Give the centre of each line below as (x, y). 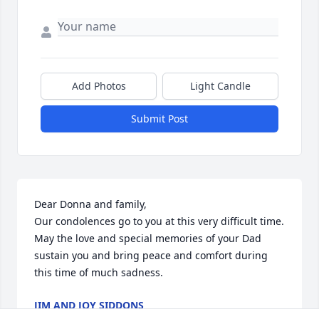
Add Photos (99, 86)
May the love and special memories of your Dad (148, 239)
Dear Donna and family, (90, 204)
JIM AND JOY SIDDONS (89, 305)
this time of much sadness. (99, 273)
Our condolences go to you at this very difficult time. (159, 221)
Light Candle (220, 86)
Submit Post (159, 119)
